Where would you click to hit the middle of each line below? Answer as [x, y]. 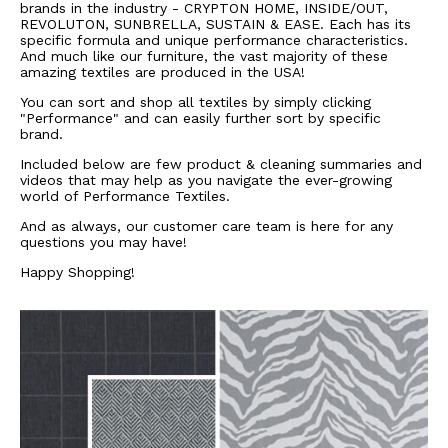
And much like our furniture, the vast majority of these [204, 55]
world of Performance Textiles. [125, 195]
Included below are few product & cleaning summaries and [221, 163]
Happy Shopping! [77, 271]
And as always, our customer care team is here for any [206, 225]
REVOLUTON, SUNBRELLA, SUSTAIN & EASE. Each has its [215, 23]
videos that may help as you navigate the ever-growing [206, 179]
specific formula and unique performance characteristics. [214, 39]
